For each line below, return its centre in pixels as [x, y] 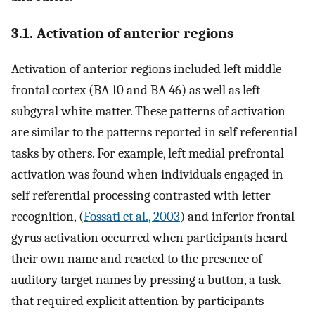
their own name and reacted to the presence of [137, 258]
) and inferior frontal [237, 216]
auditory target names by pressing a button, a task [146, 279]
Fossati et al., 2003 [132, 216]
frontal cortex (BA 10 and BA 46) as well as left [136, 90]
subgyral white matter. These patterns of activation [148, 111]
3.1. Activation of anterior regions [122, 33]
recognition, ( [47, 216]
